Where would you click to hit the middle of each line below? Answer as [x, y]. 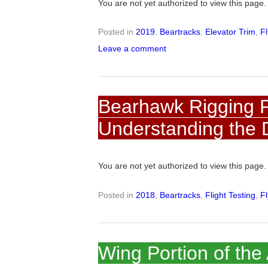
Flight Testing [231, 195]
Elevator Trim [231, 32]
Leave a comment [133, 49]
